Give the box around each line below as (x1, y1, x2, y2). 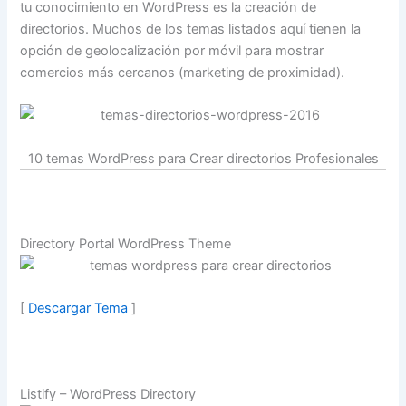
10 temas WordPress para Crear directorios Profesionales (27, 150, 379, 167)
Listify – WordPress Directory (20, 385, 197, 402)
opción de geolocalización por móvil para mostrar (20, 42, 324, 59)
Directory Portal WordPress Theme (20, 235, 232, 252)
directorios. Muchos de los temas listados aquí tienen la (20, 20, 362, 37)
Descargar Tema (28, 300, 129, 317)
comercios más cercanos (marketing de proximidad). (20, 63, 345, 81)
